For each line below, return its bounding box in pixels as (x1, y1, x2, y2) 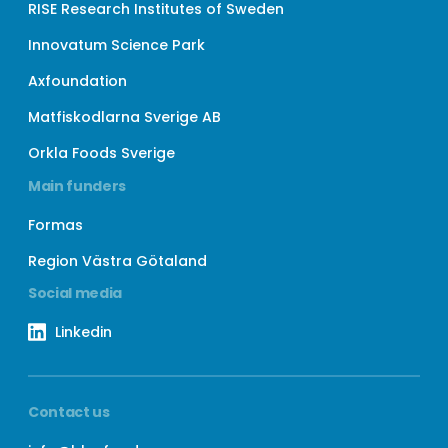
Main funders (28, 175, 126, 196)
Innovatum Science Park (28, 35, 206, 56)
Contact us (28, 401, 110, 422)
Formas (28, 214, 84, 235)
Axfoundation (28, 71, 128, 92)
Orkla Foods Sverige (28, 143, 176, 164)
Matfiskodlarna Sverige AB (28, 107, 222, 128)
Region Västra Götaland (28, 250, 208, 271)
